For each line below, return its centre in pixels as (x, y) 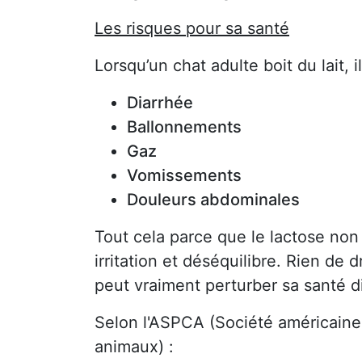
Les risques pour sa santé (192, 28)
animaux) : (134, 346)
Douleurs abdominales (213, 199)
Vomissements (184, 175)
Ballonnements (184, 126)
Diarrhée (160, 102)
